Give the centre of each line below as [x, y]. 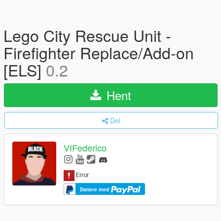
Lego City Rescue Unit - [87, 35]
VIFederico [85, 148]
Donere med [95, 189]
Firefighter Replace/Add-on [99, 52]
